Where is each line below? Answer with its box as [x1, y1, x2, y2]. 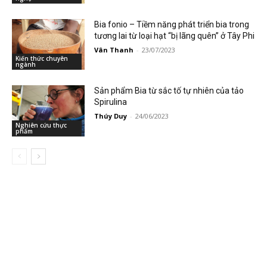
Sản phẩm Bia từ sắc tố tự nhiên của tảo [94, 86, 244, 96]
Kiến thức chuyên [15, 54, 68, 63]
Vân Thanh [94, 45, 134, 54]
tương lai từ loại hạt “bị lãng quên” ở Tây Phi [94, 30, 255, 41]
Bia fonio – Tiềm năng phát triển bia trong [94, 19, 250, 29]
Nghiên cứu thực [15, 121, 67, 130]
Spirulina [94, 97, 128, 107]
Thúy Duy [94, 111, 128, 121]
